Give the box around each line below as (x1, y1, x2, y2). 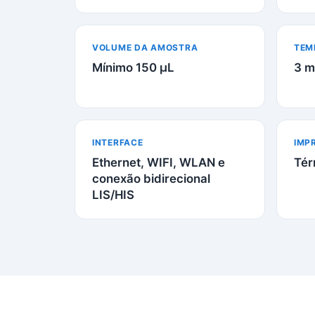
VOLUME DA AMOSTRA (92, 42, 198, 53)
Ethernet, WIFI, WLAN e (92, 155, 225, 169)
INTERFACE (92, 137, 143, 148)
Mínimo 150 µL (92, 60, 174, 75)
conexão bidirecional (92, 172, 210, 186)
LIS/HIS (92, 188, 134, 202)
